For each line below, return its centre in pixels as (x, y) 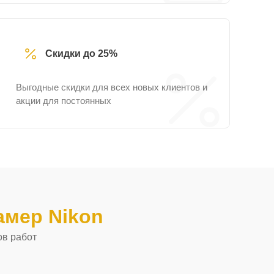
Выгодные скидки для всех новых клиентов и (112, 87)
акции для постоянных (64, 101)
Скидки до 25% (81, 54)
